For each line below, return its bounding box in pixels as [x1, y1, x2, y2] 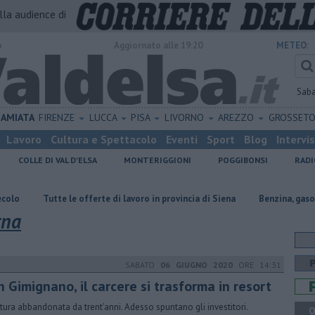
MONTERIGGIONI [124, 155, 191, 165]
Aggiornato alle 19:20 [114, 39, 202, 51]
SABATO [125, 259, 160, 270]
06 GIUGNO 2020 [160, 259, 233, 270]
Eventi [166, 132, 198, 146]
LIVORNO [164, 111, 207, 124]
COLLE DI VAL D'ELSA [18, 155, 97, 165]
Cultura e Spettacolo [51, 132, 157, 146]
